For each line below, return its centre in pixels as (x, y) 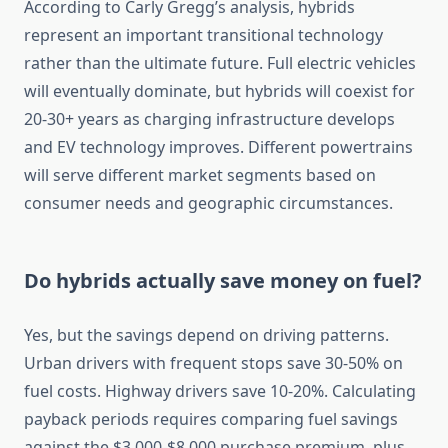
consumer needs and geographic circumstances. (208, 203)
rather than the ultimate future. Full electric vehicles (220, 63)
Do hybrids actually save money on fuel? (223, 281)
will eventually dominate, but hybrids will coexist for (219, 91)
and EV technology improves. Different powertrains (218, 147)
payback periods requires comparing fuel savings (211, 419)
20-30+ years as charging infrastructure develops (209, 119)
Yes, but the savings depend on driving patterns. (206, 335)
